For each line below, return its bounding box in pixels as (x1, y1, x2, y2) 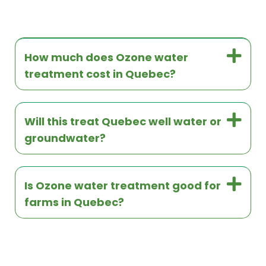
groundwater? (24, 130, 106, 145)
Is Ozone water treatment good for (24, 178, 221, 193)
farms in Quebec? (24, 194, 124, 210)
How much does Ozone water (24, 49, 188, 65)
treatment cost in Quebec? (24, 66, 176, 81)
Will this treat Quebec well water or (24, 113, 221, 129)
